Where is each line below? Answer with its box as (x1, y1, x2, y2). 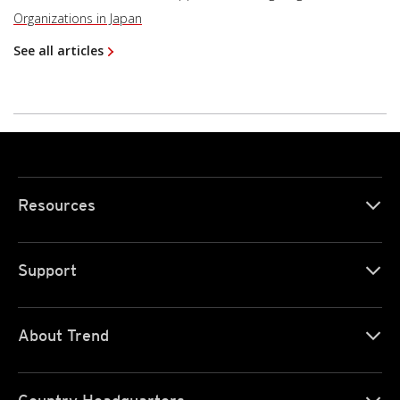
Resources (18, 196, 96, 215)
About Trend (18, 326, 109, 346)
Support (18, 261, 77, 280)
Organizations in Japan (13, 10, 142, 28)
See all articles (13, 42, 104, 60)
